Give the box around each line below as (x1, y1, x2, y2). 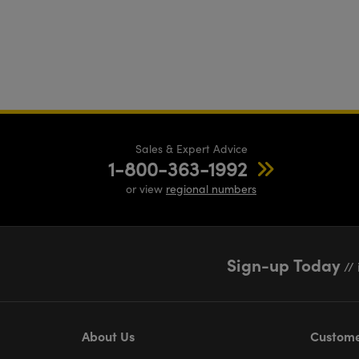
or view (126, 181, 166, 197)
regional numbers (166, 181, 256, 197)
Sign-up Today (227, 252, 341, 276)
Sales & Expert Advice (135, 141, 248, 157)
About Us (82, 327, 135, 345)
